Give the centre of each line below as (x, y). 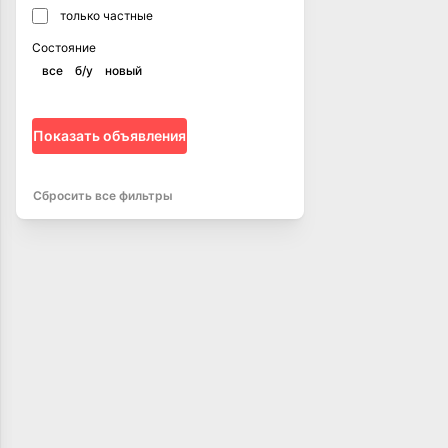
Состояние (64, 47)
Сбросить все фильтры (103, 195)
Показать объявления (109, 135)
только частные (106, 15)
